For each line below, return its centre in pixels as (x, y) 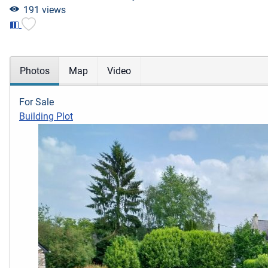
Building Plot (46, 117)
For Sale (36, 102)
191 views (44, 10)
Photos (35, 71)
